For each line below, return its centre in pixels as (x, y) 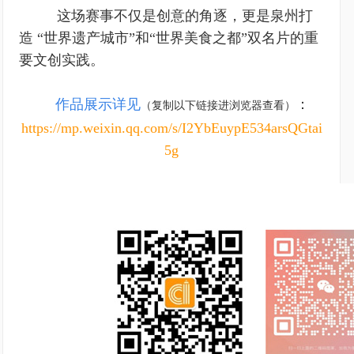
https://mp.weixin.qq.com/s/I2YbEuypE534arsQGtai (171, 128)
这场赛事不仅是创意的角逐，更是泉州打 (177, 16)
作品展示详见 (98, 104)
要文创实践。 (62, 60)
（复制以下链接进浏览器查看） (218, 105)
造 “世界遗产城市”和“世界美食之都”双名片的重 (169, 38)
